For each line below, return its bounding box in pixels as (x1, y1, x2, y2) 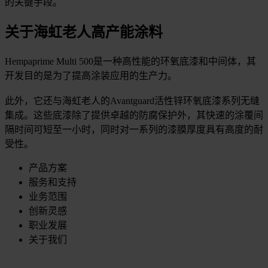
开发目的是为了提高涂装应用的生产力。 (5, 70, 177, 81)
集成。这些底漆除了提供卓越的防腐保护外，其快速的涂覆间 (5, 109, 263, 120)
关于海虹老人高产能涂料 (5, 24, 163, 40)
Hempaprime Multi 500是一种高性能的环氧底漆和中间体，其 (5, 56, 256, 66)
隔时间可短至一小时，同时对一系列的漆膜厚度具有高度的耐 (5, 124, 263, 135)
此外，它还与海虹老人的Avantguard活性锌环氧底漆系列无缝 (5, 95, 260, 106)
